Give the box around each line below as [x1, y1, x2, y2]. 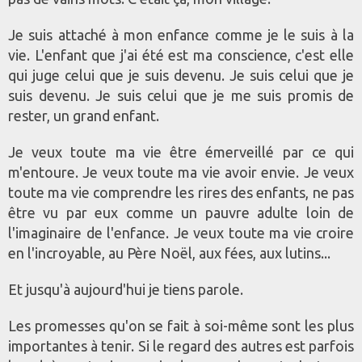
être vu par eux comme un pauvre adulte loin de [8, 204, 354, 221]
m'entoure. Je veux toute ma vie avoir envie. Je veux [8, 164, 354, 181]
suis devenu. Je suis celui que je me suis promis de [8, 87, 354, 104]
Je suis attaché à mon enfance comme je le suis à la [8, 27, 354, 44]
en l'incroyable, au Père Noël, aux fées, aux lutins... [8, 245, 330, 262]
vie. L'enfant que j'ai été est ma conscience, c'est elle [8, 47, 354, 64]
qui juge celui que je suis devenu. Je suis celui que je [8, 67, 354, 84]
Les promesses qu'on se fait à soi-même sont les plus [8, 318, 354, 335]
